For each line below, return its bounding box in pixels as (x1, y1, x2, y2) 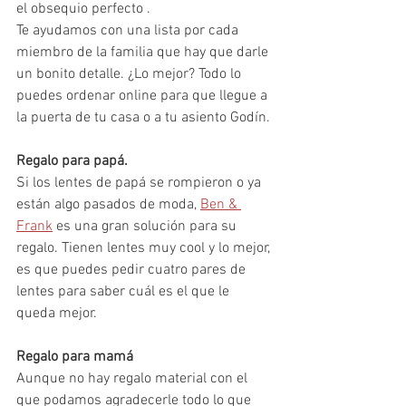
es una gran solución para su (53, 217, 240, 236)
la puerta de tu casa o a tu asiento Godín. (16, 109, 274, 127)
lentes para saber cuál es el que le (16, 283, 233, 301)
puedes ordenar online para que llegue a (16, 87, 271, 105)
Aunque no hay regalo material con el (16, 370, 251, 388)
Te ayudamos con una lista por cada (16, 22, 242, 40)
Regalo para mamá (16, 348, 133, 366)
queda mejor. (16, 304, 101, 323)
